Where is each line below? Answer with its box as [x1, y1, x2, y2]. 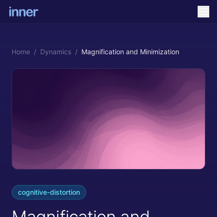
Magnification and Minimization [81, 47, 179, 56]
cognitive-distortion [18, 187, 80, 196]
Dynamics [40, 47, 71, 56]
